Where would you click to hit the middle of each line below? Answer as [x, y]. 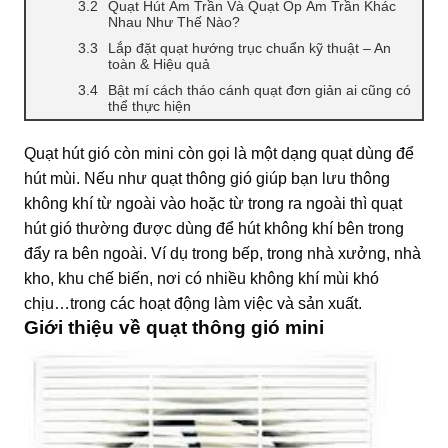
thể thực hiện [149, 105]
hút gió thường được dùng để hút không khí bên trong [214, 228]
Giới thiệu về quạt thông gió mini [174, 327]
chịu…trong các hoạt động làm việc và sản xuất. [193, 303]
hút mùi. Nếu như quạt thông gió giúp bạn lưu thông [207, 178]
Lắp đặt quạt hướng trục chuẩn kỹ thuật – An [249, 47]
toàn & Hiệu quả [159, 63]
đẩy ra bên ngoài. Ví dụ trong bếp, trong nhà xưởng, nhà [222, 253]
